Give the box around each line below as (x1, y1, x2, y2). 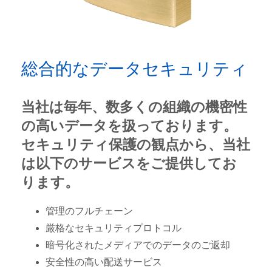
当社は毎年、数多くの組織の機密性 (21, 99, 247, 115)
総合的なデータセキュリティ (21, 59, 248, 79)
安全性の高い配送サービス (46, 257, 162, 268)
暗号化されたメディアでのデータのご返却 (46, 240, 230, 251)
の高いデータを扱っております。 (21, 118, 237, 134)
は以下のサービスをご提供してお (21, 155, 237, 172)
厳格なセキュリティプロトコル (46, 223, 182, 234)
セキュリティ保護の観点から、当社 (21, 137, 250, 153)
